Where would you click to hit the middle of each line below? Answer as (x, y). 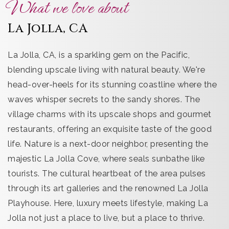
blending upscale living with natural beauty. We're (106, 70)
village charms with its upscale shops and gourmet (110, 114)
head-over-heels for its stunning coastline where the (112, 85)
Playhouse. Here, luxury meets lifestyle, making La (108, 203)
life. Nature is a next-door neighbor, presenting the (108, 144)
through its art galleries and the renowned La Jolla (108, 188)
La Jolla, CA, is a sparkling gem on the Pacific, (99, 55)
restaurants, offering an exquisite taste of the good (110, 129)
